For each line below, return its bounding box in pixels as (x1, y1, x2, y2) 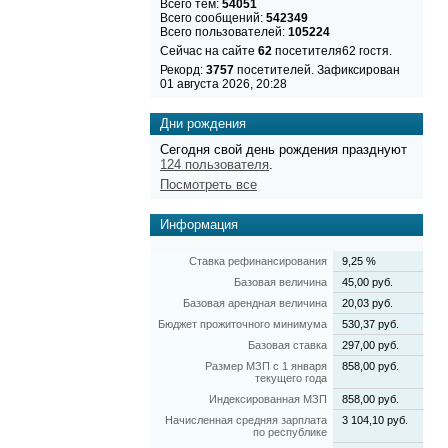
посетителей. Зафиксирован (234, 62, 400, 77)
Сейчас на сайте (160, 43, 258, 58)
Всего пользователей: (160, 24, 288, 39)
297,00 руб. (342, 339, 399, 352)
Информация (160, 217, 238, 233)
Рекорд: (160, 62, 206, 77)
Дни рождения (160, 115, 246, 131)
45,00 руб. (342, 276, 393, 289)
